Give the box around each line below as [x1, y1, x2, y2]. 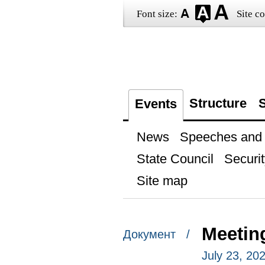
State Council [136, 151, 214, 166]
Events [134, 96, 177, 111]
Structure [189, 96, 247, 111]
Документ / [122, 228, 190, 241]
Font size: [136, 8, 177, 20]
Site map [136, 173, 188, 188]
